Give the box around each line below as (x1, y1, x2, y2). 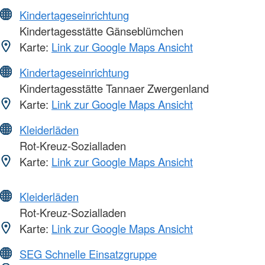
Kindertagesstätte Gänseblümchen (17, 22, 183, 38)
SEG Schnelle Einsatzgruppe (20, 245, 157, 261)
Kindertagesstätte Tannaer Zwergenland (17, 80, 209, 96)
